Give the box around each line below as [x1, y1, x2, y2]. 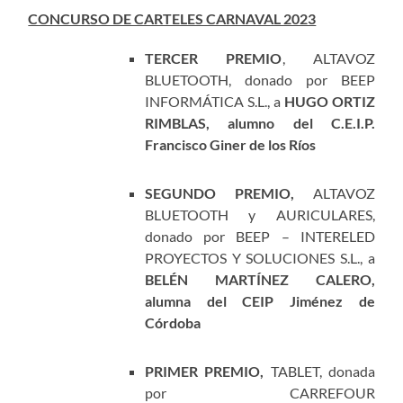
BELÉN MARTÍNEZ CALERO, [145, 271, 375, 289]
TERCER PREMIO [145, 49, 282, 67]
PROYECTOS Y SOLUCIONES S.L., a [145, 249, 375, 267]
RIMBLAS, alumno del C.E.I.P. [145, 114, 375, 132]
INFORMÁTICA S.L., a [145, 93, 284, 111]
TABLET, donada [270, 363, 375, 381]
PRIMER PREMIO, [145, 363, 271, 381]
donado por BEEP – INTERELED [145, 228, 375, 246]
